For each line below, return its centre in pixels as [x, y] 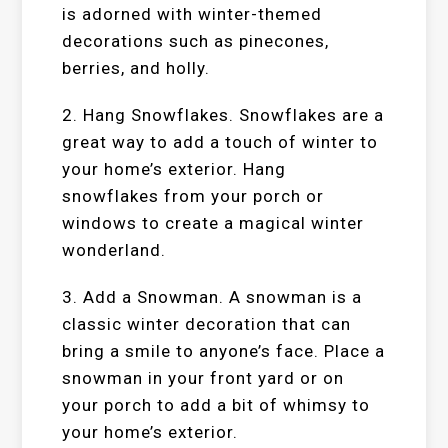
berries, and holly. [136, 68]
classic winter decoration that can [207, 324]
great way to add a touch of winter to [220, 142]
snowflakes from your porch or [193, 196]
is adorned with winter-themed [192, 14]
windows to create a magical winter [213, 223]
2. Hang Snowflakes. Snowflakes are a [223, 115]
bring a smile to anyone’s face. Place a [224, 351]
